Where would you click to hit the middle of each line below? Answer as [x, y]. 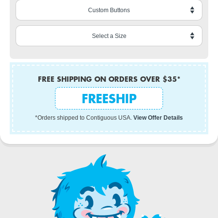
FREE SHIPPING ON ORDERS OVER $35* [109, 79]
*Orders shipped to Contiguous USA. [84, 118]
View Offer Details [158, 118]
